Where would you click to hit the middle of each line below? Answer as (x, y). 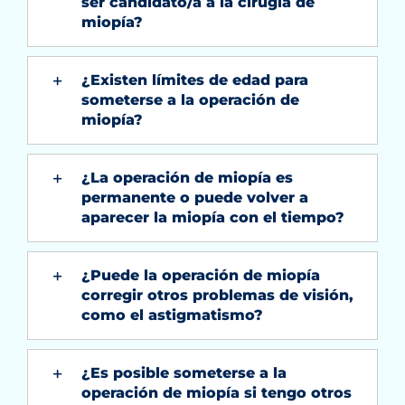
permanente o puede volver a (194, 197)
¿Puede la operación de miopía (200, 275)
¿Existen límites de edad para (194, 80)
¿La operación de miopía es (187, 177)
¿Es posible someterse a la (184, 372)
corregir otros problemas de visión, (217, 295)
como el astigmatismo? (172, 315)
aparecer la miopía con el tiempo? (212, 217)
